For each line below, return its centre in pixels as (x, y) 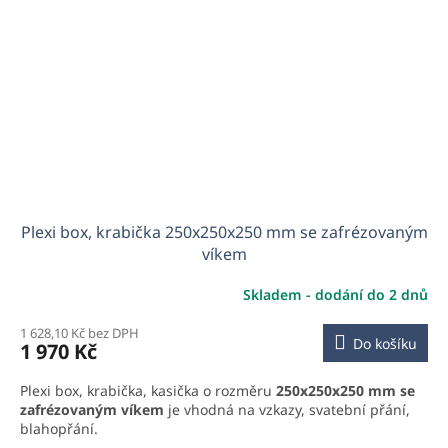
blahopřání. (61, 428)
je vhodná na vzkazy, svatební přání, (287, 409)
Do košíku (385, 343)
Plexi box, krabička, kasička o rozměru (148, 390)
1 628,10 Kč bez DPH (79, 332)
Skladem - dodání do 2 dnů (335, 295)
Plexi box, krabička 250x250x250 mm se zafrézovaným (224, 231)
